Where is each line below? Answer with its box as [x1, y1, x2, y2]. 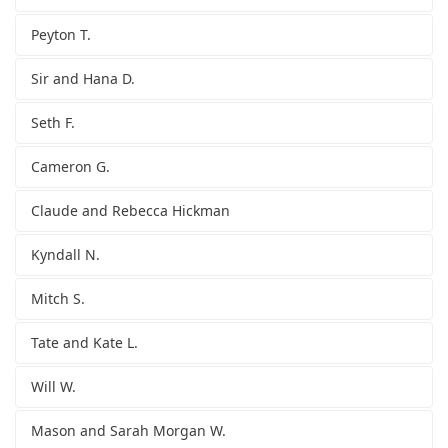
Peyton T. [31, 25, 91, 45]
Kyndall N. [31, 245, 100, 265]
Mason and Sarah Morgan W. [31, 421, 226, 441]
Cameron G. [31, 157, 110, 177]
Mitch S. [31, 289, 85, 309]
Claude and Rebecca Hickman [31, 201, 230, 221]
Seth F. [31, 113, 75, 133]
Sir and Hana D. [31, 69, 135, 89]
